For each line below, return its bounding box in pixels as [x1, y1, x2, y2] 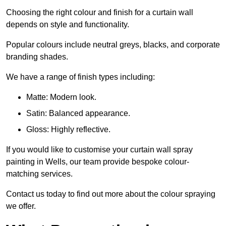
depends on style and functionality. [6, 20, 129, 29]
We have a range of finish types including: [6, 73, 155, 82]
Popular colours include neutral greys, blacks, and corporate [6, 40, 220, 49]
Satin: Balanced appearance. [26, 109, 130, 118]
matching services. [6, 169, 73, 179]
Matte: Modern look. [26, 93, 96, 102]
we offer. [6, 202, 36, 211]
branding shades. [6, 52, 68, 62]
